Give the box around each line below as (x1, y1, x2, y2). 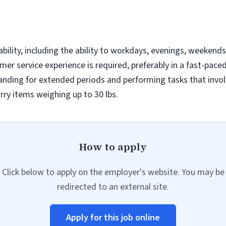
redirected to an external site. (57, 181, 169, 193)
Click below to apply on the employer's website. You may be (2, 166, 224, 179)
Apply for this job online (66, 211, 160, 224)
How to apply (79, 140, 147, 154)
